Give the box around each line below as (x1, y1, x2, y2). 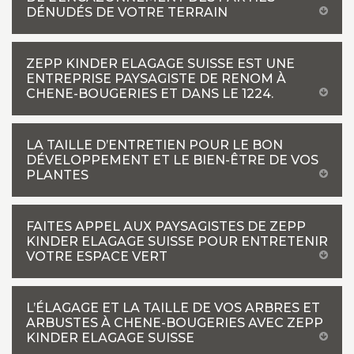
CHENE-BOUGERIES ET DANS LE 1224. (26, 86, 273, 101)
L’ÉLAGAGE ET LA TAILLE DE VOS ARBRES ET (26, 300, 320, 315)
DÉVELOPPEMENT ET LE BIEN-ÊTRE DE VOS (26, 153, 318, 168)
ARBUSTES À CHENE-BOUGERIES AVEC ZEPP (26, 315, 323, 330)
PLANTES (26, 168, 88, 183)
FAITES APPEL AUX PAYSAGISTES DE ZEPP (26, 219, 306, 234)
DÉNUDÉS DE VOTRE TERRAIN (26, 5, 228, 20)
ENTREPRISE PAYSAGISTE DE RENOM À (26, 71, 286, 86)
